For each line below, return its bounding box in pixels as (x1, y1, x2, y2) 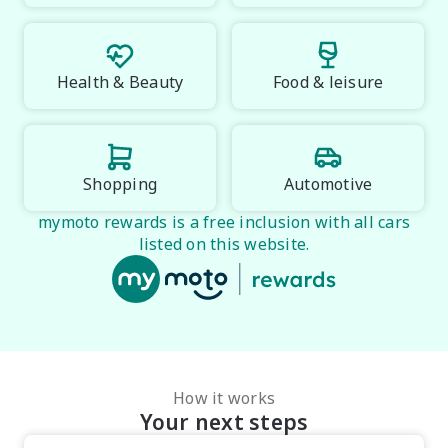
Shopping (83, 173, 157, 195)
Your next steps (139, 408, 309, 436)
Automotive (283, 173, 373, 195)
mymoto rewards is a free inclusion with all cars (38, 211, 410, 233)
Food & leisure (272, 71, 384, 93)
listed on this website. (138, 233, 310, 255)
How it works (173, 387, 275, 409)
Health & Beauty (56, 71, 184, 93)
